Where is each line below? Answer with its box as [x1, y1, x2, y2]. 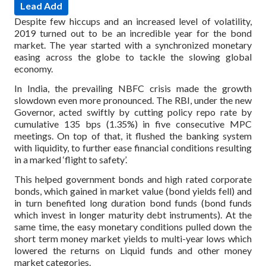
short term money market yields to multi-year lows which [14, 232, 252, 244]
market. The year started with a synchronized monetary [14, 39, 252, 50]
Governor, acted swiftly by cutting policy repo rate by [14, 106, 252, 118]
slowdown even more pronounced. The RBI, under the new [14, 94, 252, 106]
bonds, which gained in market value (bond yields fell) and [14, 185, 252, 197]
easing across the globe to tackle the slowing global [14, 51, 252, 62]
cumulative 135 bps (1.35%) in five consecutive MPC [14, 118, 252, 129]
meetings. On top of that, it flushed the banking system [14, 129, 252, 141]
